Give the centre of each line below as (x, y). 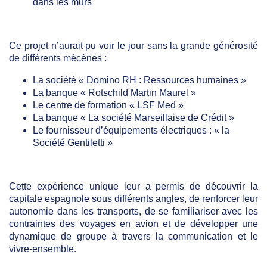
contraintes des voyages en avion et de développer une (133, 224)
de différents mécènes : (58, 58)
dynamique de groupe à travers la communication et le (133, 237)
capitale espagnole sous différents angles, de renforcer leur (133, 199)
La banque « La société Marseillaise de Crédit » (133, 118)
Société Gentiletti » (73, 143)
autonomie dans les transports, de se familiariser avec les (133, 212)
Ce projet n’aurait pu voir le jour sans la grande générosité (133, 46)
